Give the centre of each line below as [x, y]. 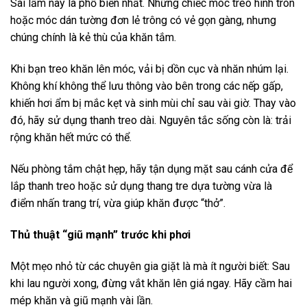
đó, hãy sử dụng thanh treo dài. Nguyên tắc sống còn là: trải [151, 121]
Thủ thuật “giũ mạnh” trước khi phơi [100, 234]
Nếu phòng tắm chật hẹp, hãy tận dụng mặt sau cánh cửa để [151, 169]
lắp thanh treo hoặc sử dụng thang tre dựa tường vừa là [141, 186]
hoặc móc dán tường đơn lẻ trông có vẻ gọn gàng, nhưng [143, 21]
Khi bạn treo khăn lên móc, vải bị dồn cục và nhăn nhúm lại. [149, 69]
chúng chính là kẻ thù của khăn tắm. [93, 38]
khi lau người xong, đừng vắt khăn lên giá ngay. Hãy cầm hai [151, 283]
